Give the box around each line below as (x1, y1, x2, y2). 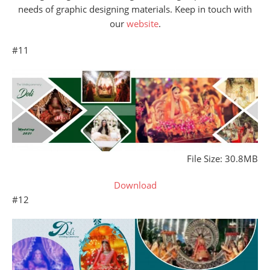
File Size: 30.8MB (187, 152, 258, 165)
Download (113, 178, 157, 191)
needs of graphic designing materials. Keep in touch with (18, 2, 252, 15)
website (126, 17, 159, 30)
